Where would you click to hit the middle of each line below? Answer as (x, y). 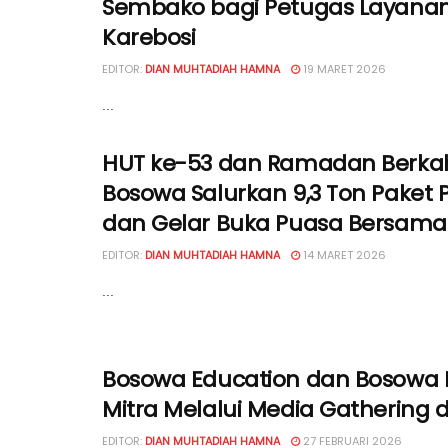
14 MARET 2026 (343, 254)
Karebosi (149, 37)
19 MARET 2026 (343, 68)
